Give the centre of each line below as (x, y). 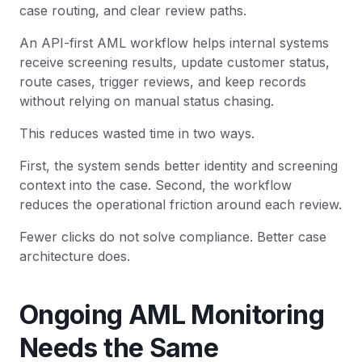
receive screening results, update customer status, (175, 63)
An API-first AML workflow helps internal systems (174, 43)
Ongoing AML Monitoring (172, 315)
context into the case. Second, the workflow (156, 185)
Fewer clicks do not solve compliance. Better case (173, 237)
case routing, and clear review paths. (133, 11)
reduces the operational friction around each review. (181, 205)
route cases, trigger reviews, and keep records (163, 82)
